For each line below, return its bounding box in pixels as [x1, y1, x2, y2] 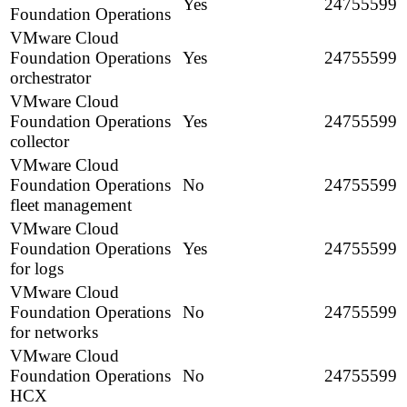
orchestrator [10, 68, 91, 88]
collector [10, 132, 69, 152]
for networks [10, 323, 98, 342]
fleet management [10, 195, 132, 215]
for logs [10, 259, 64, 279]
